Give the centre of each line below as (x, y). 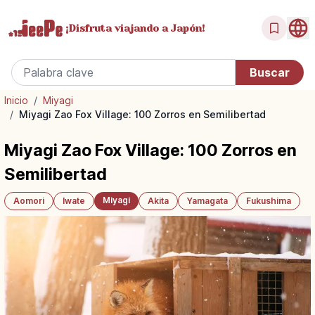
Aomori (29, 201)
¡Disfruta (89, 28)
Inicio (16, 100)
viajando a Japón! (158, 28)
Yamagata (207, 201)
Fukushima (269, 201)
